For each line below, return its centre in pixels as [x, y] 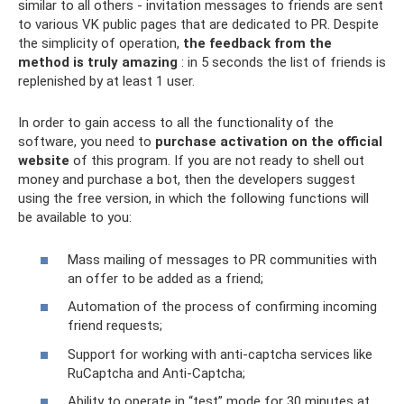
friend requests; [115, 326]
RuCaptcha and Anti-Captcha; [156, 373]
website [44, 161]
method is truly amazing [98, 63]
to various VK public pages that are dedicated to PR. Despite [198, 25]
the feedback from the [257, 44]
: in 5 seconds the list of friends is [282, 63]
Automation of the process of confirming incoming [222, 307]
